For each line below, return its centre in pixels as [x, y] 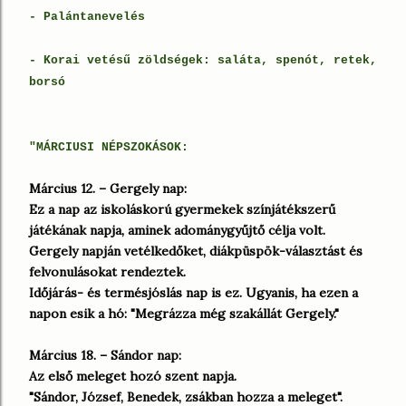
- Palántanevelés [87, 17]
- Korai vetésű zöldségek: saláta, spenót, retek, [203, 60]
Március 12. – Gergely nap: [108, 188]
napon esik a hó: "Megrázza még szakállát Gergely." [184, 314]
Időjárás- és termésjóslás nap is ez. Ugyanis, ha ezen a [193, 293]
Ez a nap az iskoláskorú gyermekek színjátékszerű [182, 209]
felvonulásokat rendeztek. [107, 272]
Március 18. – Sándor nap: [105, 355]
